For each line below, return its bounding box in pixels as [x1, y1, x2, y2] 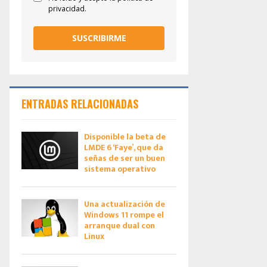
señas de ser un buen [84, 151, 165, 165]
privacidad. [48, 4, 86, 14]
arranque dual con [84, 219, 155, 232]
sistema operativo [84, 162, 156, 176]
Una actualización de [84, 197, 165, 211]
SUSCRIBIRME [72, 32, 126, 44]
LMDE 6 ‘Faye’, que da [84, 141, 163, 154]
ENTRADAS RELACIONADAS [21, 96, 138, 111]
